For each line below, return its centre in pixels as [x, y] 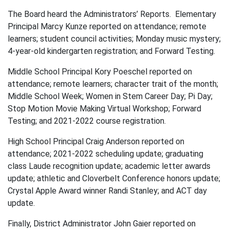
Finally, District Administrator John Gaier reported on [102, 224]
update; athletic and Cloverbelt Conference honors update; [114, 179]
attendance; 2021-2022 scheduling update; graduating [106, 154]
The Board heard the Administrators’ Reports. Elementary [112, 14]
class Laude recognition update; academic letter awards [109, 166]
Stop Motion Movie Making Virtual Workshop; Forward [104, 109]
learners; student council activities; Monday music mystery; [114, 39]
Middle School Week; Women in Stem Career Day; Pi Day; [110, 97]
